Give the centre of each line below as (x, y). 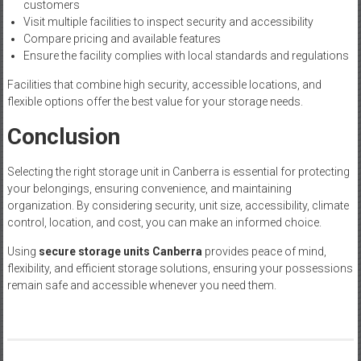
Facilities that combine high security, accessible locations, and (164, 85)
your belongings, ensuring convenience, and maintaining (149, 189)
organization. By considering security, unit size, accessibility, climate (178, 206)
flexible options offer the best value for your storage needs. (155, 102)
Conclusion (63, 137)
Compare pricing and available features (122, 39)
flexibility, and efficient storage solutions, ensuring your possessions (180, 269)
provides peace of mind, (264, 252)
